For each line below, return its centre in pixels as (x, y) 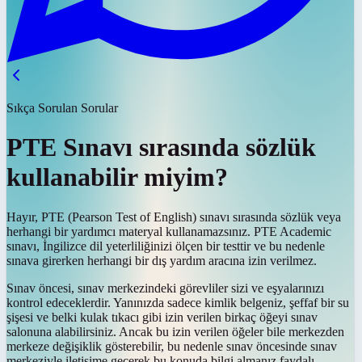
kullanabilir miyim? (117, 177)
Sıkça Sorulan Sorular (62, 108)
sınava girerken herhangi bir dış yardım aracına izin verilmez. (162, 260)
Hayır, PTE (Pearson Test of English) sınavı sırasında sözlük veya (174, 217)
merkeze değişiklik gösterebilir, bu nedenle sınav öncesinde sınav (172, 346)
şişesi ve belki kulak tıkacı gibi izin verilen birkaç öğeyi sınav (162, 317)
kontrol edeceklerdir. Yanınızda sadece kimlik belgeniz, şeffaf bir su (178, 302)
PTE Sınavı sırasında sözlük (161, 147)
